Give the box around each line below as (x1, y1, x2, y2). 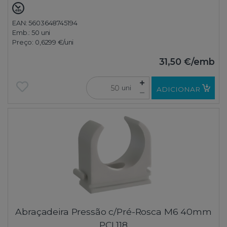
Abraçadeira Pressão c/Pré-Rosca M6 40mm (15, 206, 212, 217)
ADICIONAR (156, 85, 200, 93)
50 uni (31, 29, 51, 37)
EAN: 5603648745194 (12, 19, 78, 27)
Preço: (12, 39, 35, 47)
